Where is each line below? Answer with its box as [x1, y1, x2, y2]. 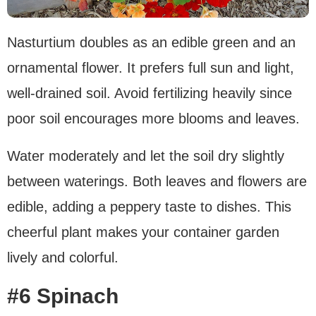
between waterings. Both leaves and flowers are [7, 174, 307, 190]
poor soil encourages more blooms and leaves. [7, 111, 300, 127]
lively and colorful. [7, 250, 119, 266]
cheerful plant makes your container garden [7, 224, 279, 241]
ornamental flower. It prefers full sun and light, [7, 60, 294, 76]
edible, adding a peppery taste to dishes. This [7, 199, 291, 215]
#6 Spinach [7, 284, 119, 308]
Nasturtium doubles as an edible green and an [7, 35, 296, 51]
